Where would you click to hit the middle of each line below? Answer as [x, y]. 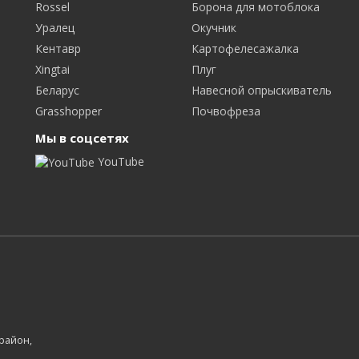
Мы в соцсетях [82, 137]
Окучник [214, 27]
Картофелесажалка [245, 48]
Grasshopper [69, 111]
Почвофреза [226, 111]
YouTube [119, 161]
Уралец [55, 27]
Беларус [57, 90]
